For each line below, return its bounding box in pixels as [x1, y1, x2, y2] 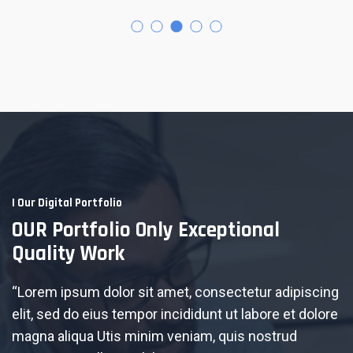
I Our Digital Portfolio [12, 195, 122, 210]
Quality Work [12, 240, 124, 267]
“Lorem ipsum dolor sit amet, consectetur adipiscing [12, 283, 339, 300]
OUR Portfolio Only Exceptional [12, 216, 280, 243]
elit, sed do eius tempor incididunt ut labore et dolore [12, 305, 338, 322]
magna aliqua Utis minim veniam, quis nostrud [12, 327, 297, 344]
